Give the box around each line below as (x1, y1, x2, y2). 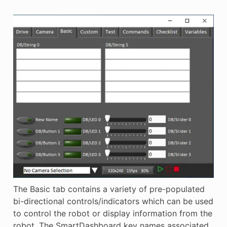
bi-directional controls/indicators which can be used (13, 196, 213, 206)
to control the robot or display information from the (13, 208, 212, 218)
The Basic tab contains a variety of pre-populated (13, 184, 205, 194)
